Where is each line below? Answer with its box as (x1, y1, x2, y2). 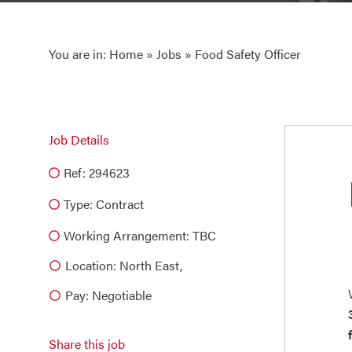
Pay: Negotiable (65, 286, 152, 304)
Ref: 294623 (64, 163, 130, 181)
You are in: (49, 45, 109, 63)
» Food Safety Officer (181, 45, 301, 63)
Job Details (49, 130, 109, 148)
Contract (96, 195, 144, 213)
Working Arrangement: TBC (64, 226, 216, 244)
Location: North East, (65, 256, 182, 274)
